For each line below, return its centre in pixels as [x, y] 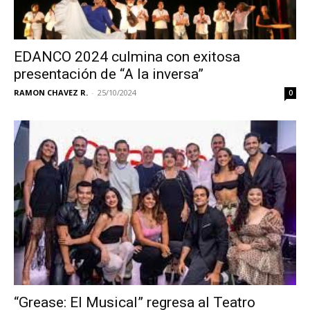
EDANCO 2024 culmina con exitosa [127, 57]
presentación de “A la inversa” [109, 74]
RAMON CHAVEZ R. [51, 93]
